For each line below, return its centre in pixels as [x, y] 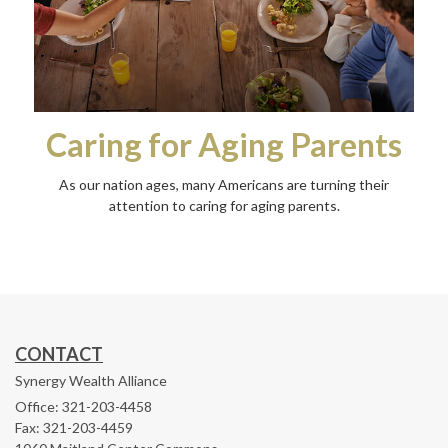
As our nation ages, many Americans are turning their [224, 185]
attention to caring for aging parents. [224, 206]
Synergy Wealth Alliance [91, 381]
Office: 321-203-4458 [83, 407]
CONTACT [59, 354]
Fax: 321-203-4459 [74, 428]
